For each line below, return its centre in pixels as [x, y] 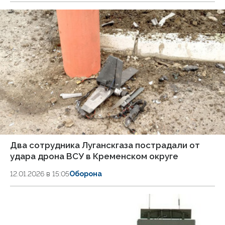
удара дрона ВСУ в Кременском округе [94, 156]
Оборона [86, 174]
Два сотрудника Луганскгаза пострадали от [105, 145]
